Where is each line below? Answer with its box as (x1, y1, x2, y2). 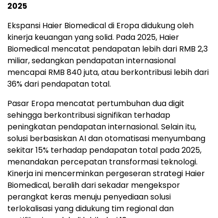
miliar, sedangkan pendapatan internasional (7, 54, 176, 66)
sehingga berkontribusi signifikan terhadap (7, 109, 170, 121)
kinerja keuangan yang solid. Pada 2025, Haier (7, 31, 179, 43)
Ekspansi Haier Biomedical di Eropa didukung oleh (7, 19, 194, 31)
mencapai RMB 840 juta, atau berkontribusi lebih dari (7, 66, 209, 78)
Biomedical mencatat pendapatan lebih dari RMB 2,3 (7, 43, 208, 54)
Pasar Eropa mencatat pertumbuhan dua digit (7, 97, 184, 109)
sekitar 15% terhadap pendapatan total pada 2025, (7, 144, 201, 156)
